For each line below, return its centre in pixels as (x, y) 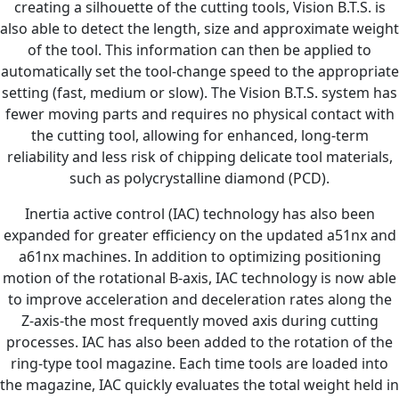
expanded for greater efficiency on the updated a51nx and (199, 235)
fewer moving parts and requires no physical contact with (199, 114)
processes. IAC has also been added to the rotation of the (199, 342)
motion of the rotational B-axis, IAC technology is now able (199, 277)
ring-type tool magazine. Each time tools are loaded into (199, 363)
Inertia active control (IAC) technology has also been (199, 213)
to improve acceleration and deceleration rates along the (199, 299)
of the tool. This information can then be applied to (199, 49)
